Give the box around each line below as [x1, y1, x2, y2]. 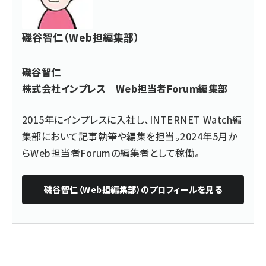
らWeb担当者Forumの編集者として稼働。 [22, 145, 200, 160]
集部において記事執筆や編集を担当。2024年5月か [22, 129, 237, 143]
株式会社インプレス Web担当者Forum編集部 [22, 81, 237, 96]
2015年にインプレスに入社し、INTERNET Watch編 [22, 112, 242, 126]
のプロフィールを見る [141, 183, 223, 195]
